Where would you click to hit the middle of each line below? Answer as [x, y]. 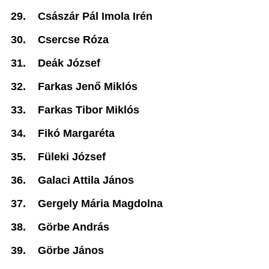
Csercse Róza [73, 40]
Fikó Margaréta [76, 133]
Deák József [69, 63]
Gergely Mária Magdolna [100, 204]
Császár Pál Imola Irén [95, 16]
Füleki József [72, 157]
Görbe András [74, 227]
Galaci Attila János [86, 180]
